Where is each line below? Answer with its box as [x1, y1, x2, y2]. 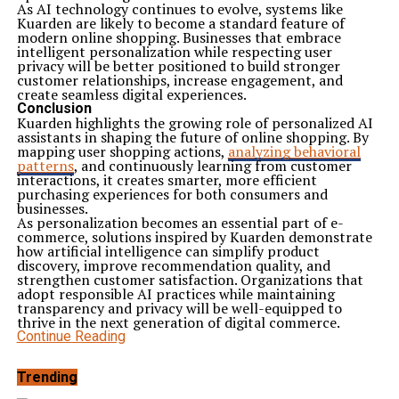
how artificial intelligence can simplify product [16, 241, 320, 261]
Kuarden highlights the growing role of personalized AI [16, 113, 373, 133]
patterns [16, 156, 74, 175]
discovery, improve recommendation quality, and [16, 256, 330, 275]
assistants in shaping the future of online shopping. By [16, 127, 369, 147]
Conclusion [16, 100, 92, 117]
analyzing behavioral [227, 142, 361, 161]
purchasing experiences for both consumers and [16, 184, 328, 204]
